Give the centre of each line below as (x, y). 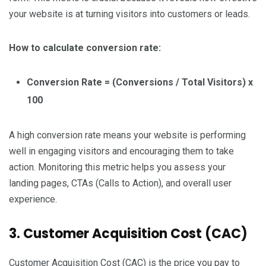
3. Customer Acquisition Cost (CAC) (128, 234)
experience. (33, 199)
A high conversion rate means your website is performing (127, 135)
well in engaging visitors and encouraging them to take (121, 151)
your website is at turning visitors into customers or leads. (129, 14)
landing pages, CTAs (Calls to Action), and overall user (120, 183)
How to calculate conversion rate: (85, 48)
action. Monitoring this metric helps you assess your (117, 167)
